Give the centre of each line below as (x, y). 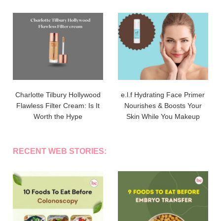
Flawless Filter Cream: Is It (58, 105)
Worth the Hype (58, 116)
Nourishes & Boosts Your (163, 105)
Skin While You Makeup (163, 116)
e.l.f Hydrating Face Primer (163, 94)
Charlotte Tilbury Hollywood (58, 94)
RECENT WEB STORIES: (60, 151)
